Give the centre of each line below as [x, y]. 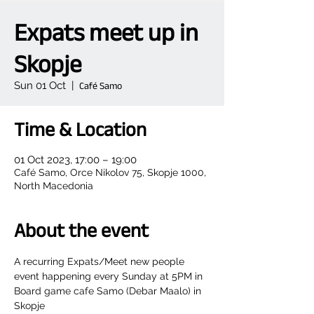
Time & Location [80, 129]
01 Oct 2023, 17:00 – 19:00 [75, 160]
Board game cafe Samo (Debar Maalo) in [109, 291]
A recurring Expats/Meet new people [101, 261]
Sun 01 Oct [40, 86]
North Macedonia [54, 186]
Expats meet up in [106, 32]
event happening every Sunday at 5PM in [110, 276]
